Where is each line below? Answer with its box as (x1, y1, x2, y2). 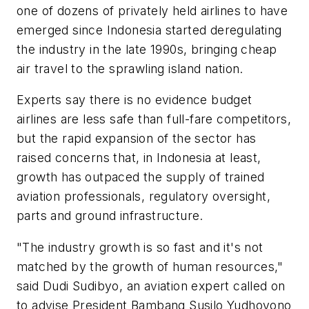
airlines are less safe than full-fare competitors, (17, 112, 291, 127)
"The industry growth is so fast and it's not (17, 239, 263, 255)
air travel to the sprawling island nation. (17, 61, 243, 76)
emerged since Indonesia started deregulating (17, 22, 282, 37)
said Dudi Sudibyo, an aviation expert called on (17, 278, 286, 293)
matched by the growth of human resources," (17, 259, 283, 274)
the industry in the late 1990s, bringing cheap (17, 41, 277, 57)
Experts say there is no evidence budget (17, 92, 252, 108)
